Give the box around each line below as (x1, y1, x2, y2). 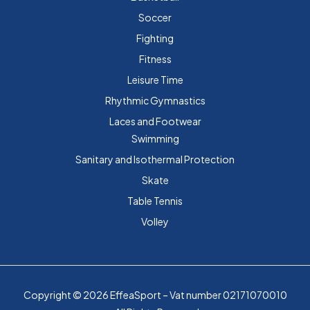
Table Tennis (127, 194, 183, 207)
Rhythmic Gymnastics (104, 93, 206, 107)
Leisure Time (127, 73, 183, 86)
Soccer (138, 10, 172, 24)
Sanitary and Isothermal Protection (75, 152, 235, 165)
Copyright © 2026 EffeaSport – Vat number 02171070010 (23, 288, 287, 301)
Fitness (138, 52, 172, 65)
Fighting (136, 31, 174, 44)
